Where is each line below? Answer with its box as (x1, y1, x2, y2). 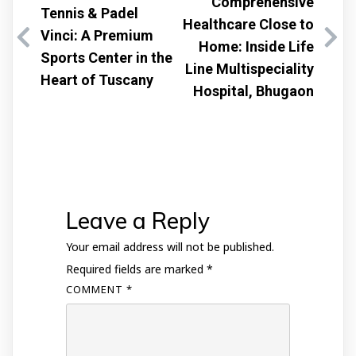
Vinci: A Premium (41, 26, 153, 44)
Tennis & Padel (41, 4, 138, 21)
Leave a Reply (65, 206, 210, 234)
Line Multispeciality (185, 60, 314, 77)
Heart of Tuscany (41, 71, 153, 88)
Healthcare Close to (183, 15, 314, 33)
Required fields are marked (65, 261, 207, 277)
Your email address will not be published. (65, 238, 274, 254)
